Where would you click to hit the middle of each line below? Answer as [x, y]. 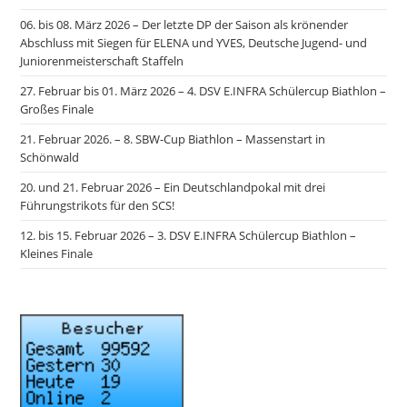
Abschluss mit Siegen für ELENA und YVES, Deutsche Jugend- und [194, 43]
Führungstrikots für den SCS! [98, 205]
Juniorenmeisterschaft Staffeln [102, 61]
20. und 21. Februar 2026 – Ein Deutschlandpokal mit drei [173, 187]
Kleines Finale [57, 253]
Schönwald [50, 157]
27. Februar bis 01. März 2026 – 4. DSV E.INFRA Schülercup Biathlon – [203, 91]
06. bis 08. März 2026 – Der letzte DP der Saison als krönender [184, 25]
